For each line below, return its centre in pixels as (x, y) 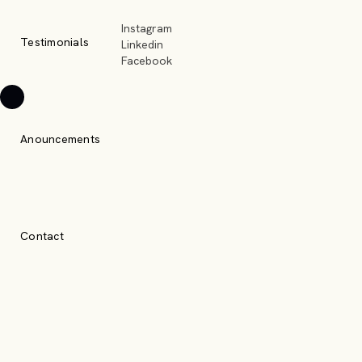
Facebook (147, 60)
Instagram (147, 28)
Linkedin (142, 44)
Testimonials (55, 42)
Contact (42, 236)
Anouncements (60, 139)
